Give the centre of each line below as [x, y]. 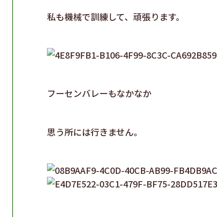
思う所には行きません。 [95, 132]
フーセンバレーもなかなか [99, 93]
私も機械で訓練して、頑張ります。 [116, 16]
